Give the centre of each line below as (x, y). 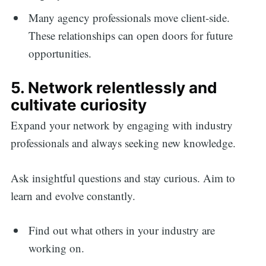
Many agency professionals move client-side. (129, 17)
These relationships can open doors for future (131, 35)
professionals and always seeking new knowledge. (125, 143)
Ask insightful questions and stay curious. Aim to (123, 178)
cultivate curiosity (78, 105)
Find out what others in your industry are (122, 230)
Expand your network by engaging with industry (121, 125)
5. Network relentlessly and (114, 88)
